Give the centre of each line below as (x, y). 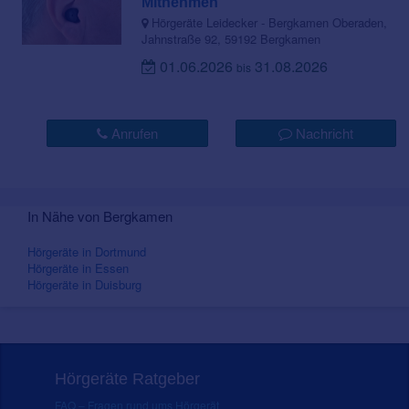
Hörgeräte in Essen (78, 268)
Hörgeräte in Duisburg (84, 285)
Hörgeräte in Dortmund (87, 252)
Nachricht (322, 133)
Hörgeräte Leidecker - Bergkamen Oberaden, (268, 23)
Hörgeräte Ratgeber (127, 379)
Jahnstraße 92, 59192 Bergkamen (231, 39)
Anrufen (132, 133)
